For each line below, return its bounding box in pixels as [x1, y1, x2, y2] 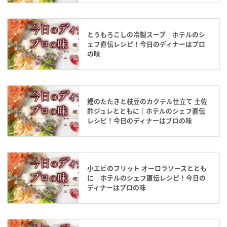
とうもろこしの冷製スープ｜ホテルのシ [87, 29, 205, 39]
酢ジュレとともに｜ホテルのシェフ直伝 [87, 105, 205, 116]
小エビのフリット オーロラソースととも [87, 163, 207, 173]
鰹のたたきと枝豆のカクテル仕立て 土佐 [87, 96, 207, 106]
